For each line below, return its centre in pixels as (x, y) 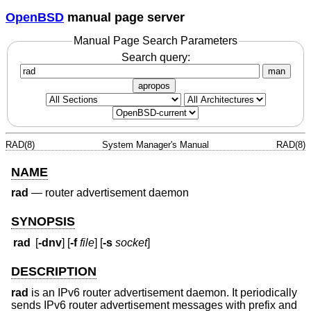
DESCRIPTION (54, 272)
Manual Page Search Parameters (155, 41)
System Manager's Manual (155, 144)
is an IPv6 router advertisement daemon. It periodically (163, 292)
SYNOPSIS (43, 221)
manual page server (124, 17)
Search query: (155, 57)
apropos (154, 85)
